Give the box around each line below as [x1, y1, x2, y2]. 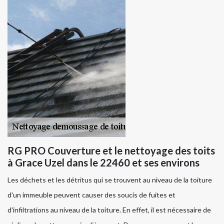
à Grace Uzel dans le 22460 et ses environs [7, 156, 199, 169]
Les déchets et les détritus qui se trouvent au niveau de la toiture [7, 175, 212, 184]
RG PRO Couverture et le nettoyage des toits [7, 144, 215, 157]
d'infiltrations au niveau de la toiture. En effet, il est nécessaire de [7, 205, 211, 214]
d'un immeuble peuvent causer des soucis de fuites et [7, 190, 175, 199]
